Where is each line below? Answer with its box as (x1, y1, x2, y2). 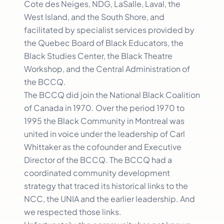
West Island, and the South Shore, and (24, 11, 164, 22)
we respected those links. (24, 206, 121, 217)
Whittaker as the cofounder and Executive (24, 141, 181, 152)
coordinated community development (24, 167, 170, 178)
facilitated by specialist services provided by (24, 24, 194, 35)
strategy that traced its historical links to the (24, 180, 188, 191)
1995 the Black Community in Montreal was (24, 115, 184, 126)
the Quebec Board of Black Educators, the (24, 37, 183, 48)
